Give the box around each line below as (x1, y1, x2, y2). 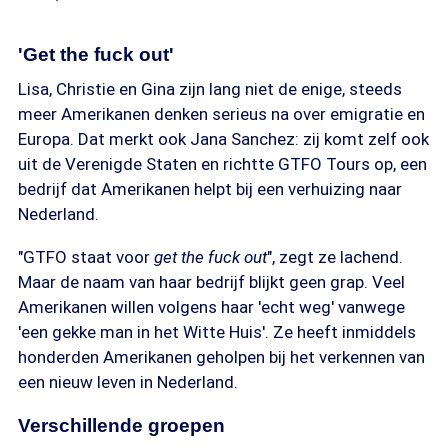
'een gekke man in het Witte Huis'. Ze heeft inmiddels (18, 322, 416, 342)
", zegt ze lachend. (267, 247, 403, 267)
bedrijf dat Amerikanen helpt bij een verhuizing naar (18, 179, 402, 199)
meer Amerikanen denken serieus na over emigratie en (18, 104, 425, 124)
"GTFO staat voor (18, 247, 154, 267)
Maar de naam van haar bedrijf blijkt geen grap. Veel (18, 272, 405, 292)
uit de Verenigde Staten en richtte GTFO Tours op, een (18, 154, 427, 174)
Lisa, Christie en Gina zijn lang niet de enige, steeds (18, 79, 402, 99)
